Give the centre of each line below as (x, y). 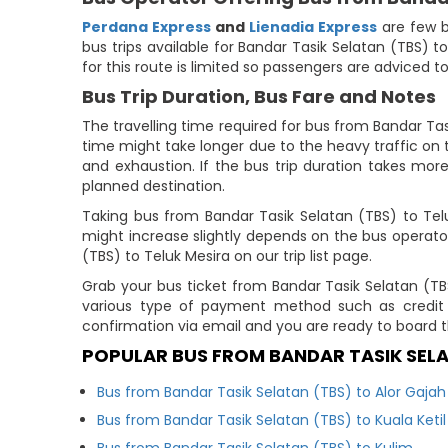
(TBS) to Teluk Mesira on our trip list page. (227, 256)
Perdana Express (147, 27)
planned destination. (154, 186)
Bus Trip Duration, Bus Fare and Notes (259, 96)
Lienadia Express (312, 27)
